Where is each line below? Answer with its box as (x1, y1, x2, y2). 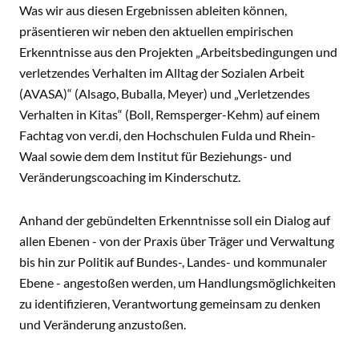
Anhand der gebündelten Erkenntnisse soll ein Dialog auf (19, 212, 330, 228)
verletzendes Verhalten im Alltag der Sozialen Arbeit (19, 65, 305, 80)
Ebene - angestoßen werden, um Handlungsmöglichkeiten (19, 275, 336, 290)
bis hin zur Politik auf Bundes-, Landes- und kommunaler (19, 254, 327, 269)
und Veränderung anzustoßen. (19, 317, 186, 332)
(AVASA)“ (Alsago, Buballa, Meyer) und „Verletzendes (19, 86, 310, 101)
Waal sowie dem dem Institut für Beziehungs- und (19, 148, 292, 163)
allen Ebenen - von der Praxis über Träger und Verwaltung (19, 233, 334, 248)
